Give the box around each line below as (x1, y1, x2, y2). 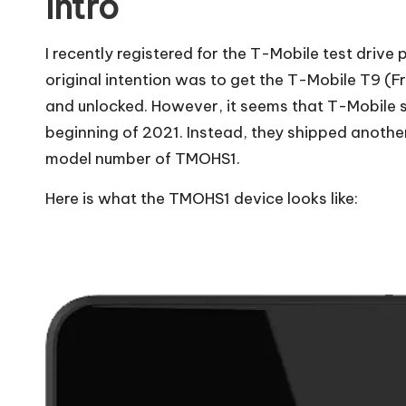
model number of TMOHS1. (45, 148, 240, 169)
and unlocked (45, 95, 144, 116)
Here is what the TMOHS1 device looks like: (45, 188, 358, 208)
